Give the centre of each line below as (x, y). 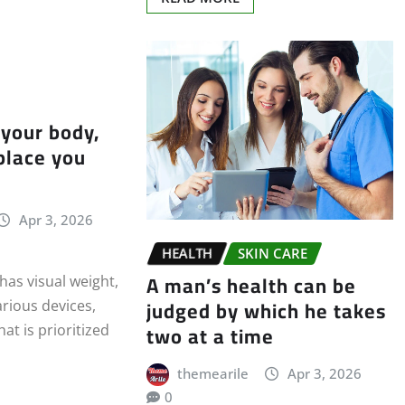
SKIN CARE (272, 253)
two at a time (210, 337)
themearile (213, 374)
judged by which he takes (266, 311)
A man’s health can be (251, 286)
